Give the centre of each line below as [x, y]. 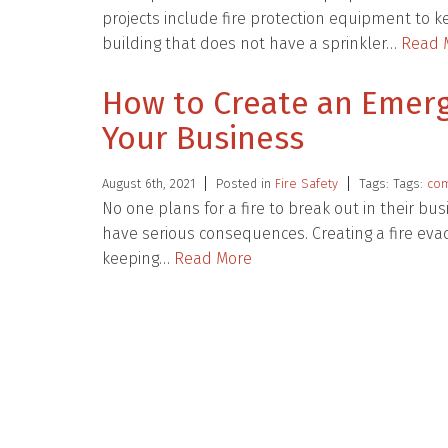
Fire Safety [306, 183]
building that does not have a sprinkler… [251, 43]
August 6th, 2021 [148, 183]
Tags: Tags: [393, 183]
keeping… [138, 258]
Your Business [203, 138]
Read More [213, 258]
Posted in [245, 183]
